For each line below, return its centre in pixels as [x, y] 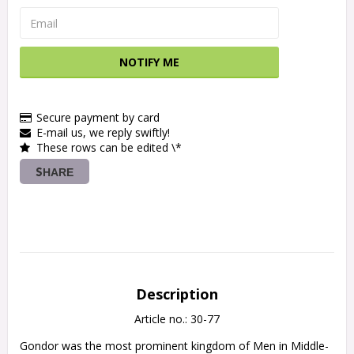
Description [177, 294]
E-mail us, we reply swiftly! [103, 133]
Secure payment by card [98, 118]
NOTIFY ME [149, 62]
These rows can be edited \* [109, 148]
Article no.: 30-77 [177, 319]
